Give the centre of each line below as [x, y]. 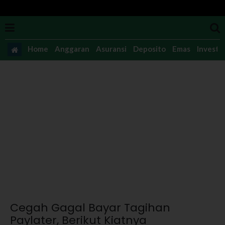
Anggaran [72, 48]
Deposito [149, 48]
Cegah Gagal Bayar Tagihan [90, 208]
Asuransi [111, 48]
